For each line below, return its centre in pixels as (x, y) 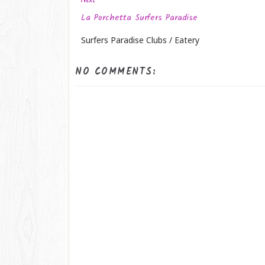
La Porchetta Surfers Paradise (139, 18)
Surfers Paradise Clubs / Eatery (140, 40)
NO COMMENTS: (116, 72)
